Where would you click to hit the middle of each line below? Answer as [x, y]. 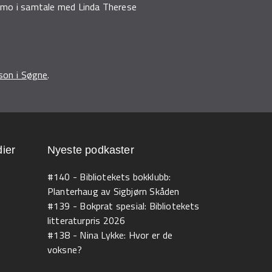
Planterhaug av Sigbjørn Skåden [113, 191]
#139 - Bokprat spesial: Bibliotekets [123, 206]
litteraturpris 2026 [86, 220]
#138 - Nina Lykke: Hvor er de [110, 235]
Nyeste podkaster [90, 150]
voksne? [65, 250]
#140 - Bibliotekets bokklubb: [109, 177]
